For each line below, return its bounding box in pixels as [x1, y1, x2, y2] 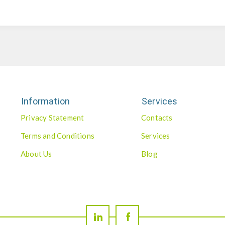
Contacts [141, 113, 173, 122]
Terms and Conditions [21, 131, 94, 140]
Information [21, 96, 70, 106]
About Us [21, 149, 52, 158]
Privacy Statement [21, 113, 84, 122]
